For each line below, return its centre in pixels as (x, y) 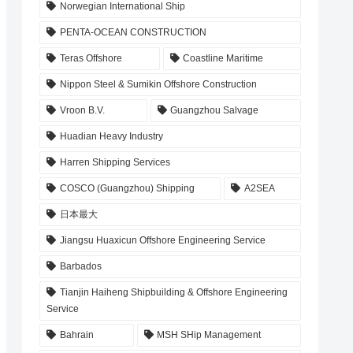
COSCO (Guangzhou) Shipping (127, 189)
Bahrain (76, 335)
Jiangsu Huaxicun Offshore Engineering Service (162, 241)
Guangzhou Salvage (215, 111)
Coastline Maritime (223, 59)
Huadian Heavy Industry (111, 137)
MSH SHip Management (209, 335)
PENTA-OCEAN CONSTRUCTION (133, 33)
